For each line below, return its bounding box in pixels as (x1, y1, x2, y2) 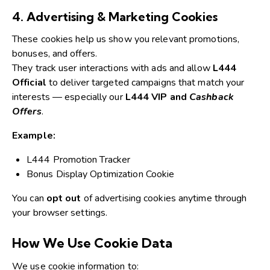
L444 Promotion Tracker (27, 152, 131, 166)
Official (12, 75, 46, 89)
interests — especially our (12, 90, 125, 104)
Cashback (189, 90, 234, 104)
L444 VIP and (125, 90, 190, 104)
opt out (46, 191, 81, 205)
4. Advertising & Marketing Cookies (12, 8, 218, 24)
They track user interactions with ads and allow (12, 61, 213, 75)
